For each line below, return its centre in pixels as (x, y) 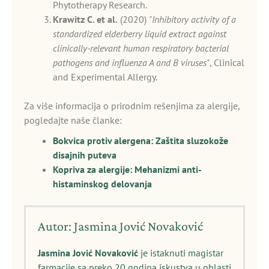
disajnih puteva (85, 155)
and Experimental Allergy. (105, 77)
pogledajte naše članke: (73, 120)
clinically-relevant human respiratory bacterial (141, 48)
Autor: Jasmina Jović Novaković (120, 226)
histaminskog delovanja (102, 184)
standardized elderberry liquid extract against (140, 34)
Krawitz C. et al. (85, 19)
